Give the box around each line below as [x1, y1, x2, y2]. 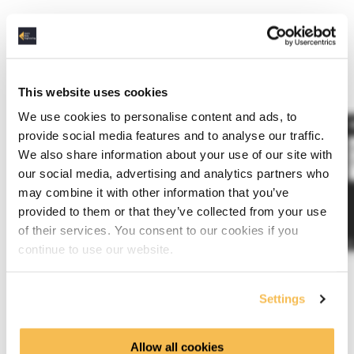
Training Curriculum [92, 309, 262, 334]
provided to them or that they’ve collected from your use [18, 204, 326, 218]
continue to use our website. [18, 242, 173, 256]
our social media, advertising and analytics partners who [18, 166, 329, 180]
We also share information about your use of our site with [18, 147, 333, 161]
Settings [258, 292, 306, 306]
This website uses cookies [18, 85, 168, 98]
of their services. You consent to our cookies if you [18, 223, 298, 237]
